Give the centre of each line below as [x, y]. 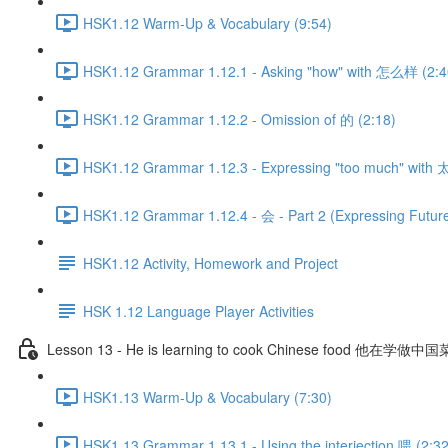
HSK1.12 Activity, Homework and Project [210, 262]
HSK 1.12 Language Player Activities [198, 310]
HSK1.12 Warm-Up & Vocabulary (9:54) [207, 22]
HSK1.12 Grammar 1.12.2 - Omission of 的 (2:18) [239, 118]
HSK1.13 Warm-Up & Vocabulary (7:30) [207, 396]
